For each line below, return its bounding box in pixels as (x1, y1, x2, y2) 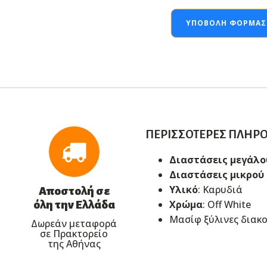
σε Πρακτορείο (40, 226, 108, 240)
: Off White (203, 197, 251, 211)
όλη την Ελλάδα (33, 198, 115, 211)
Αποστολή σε (38, 184, 110, 197)
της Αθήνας (47, 237, 101, 250)
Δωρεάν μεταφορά (31, 216, 117, 230)
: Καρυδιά (198, 182, 243, 196)
